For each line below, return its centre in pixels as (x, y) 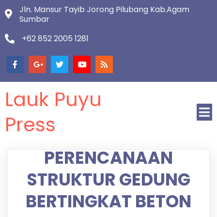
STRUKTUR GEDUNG (108, 179)
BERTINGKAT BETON (108, 201)
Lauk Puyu (53, 99)
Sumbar (34, 19)
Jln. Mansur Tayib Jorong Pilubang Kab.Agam (104, 9)
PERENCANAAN (108, 158)
